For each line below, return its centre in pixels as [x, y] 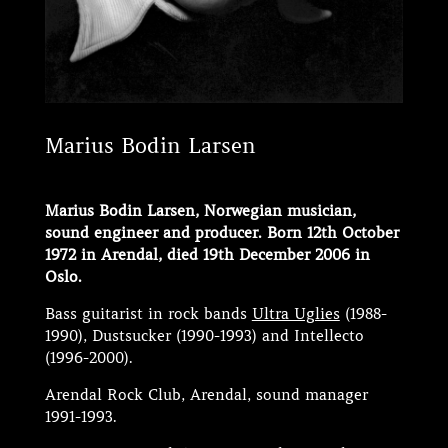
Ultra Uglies [295, 313]
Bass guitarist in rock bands [148, 313]
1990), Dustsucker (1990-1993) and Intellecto [204, 335]
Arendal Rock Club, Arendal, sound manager [206, 394]
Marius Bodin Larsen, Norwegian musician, [200, 210]
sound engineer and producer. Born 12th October [221, 232]
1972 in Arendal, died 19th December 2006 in [207, 254]
